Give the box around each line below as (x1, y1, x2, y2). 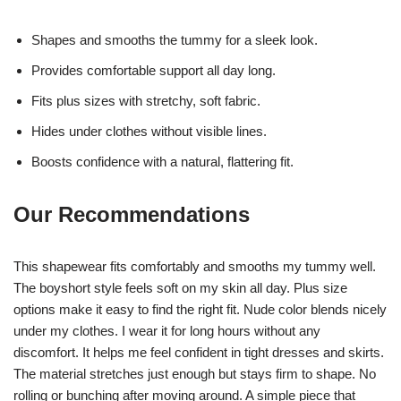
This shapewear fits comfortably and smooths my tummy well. (13, 258, 376, 274)
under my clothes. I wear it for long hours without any (13, 322, 320, 338)
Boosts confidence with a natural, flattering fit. (31, 153, 294, 169)
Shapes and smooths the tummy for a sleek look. (31, 31, 318, 47)
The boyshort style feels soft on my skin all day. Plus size (13, 279, 347, 295)
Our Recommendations (13, 201, 250, 226)
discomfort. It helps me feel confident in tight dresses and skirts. (13, 344, 384, 360)
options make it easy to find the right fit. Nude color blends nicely (13, 301, 387, 317)
